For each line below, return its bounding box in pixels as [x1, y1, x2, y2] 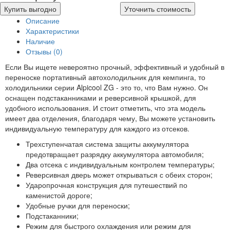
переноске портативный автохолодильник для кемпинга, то [5, 72, 205, 83]
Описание [26, 15, 60, 26]
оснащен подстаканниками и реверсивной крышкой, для [5, 92, 196, 103]
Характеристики [26, 26, 79, 36]
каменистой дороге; [26, 190, 92, 201]
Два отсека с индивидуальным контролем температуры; [26, 159, 215, 170]
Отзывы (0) [26, 46, 63, 57]
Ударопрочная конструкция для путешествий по [26, 180, 187, 190]
